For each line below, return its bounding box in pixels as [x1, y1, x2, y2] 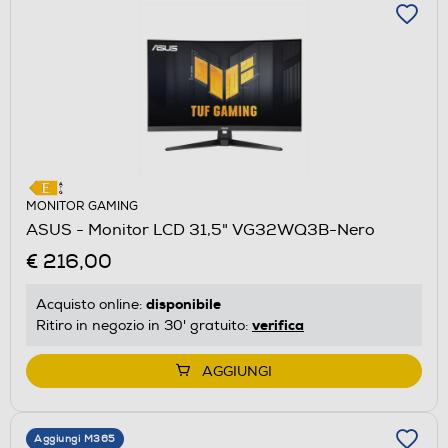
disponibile [146, 294, 221, 313]
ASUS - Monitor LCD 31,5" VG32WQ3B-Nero [26, 219, 375, 240]
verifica [252, 315, 304, 334]
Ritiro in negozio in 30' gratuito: [36, 316, 252, 334]
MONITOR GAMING [26, 198, 138, 214]
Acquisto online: [36, 295, 146, 313]
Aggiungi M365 [34, 432, 116, 445]
